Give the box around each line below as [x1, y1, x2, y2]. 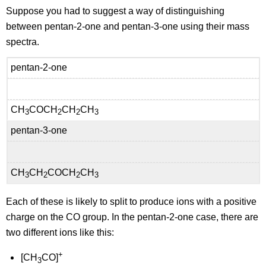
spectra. [6, 36, 40, 47]
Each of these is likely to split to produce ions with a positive [6, 196, 257, 207]
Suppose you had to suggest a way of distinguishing [6, 5, 225, 16]
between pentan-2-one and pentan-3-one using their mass [6, 21, 250, 31]
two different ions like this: [6, 227, 115, 237]
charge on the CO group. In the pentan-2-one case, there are [6, 211, 259, 222]
